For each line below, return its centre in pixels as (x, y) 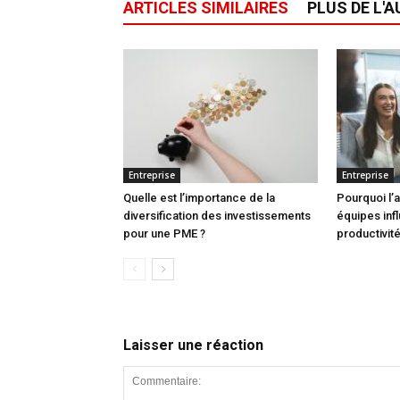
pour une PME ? (164, 233)
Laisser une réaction (193, 345)
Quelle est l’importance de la (199, 198)
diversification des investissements (217, 216)
